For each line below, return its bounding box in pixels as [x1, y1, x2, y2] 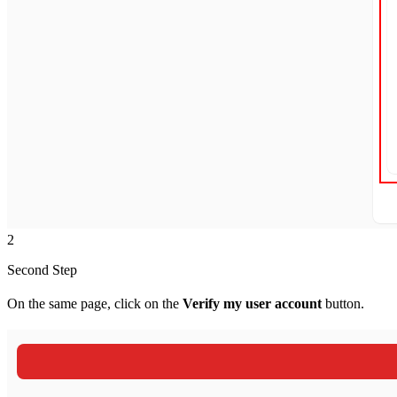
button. [322, 295, 364, 311]
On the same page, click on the [7, 295, 183, 311]
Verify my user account [183, 295, 322, 311]
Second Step [7, 261, 77, 277]
